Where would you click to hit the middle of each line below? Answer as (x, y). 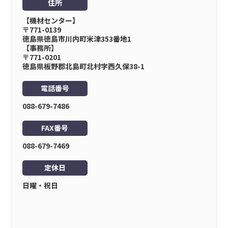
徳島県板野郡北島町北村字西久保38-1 (83, 66)
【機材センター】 (51, 20)
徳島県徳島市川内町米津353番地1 (77, 39)
